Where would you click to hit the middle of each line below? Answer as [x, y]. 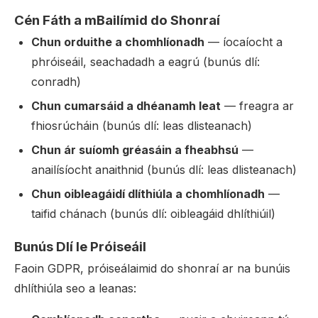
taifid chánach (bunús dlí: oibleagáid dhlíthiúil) [153, 214]
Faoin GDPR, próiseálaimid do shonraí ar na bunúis [152, 268]
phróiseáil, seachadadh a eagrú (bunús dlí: [146, 62]
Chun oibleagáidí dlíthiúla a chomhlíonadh [148, 194]
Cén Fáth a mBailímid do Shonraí [117, 20]
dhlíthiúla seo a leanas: [75, 288]
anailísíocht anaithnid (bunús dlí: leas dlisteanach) [164, 170]
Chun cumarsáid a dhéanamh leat [126, 106]
